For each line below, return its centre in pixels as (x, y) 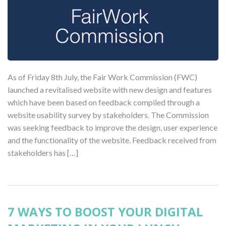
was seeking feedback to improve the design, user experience (112, 127)
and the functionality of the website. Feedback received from (112, 140)
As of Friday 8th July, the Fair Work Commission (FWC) (102, 77)
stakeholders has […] (43, 152)
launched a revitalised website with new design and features (110, 89)
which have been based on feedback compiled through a (104, 102)
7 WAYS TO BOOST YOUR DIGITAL (105, 212)
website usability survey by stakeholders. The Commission (108, 115)
